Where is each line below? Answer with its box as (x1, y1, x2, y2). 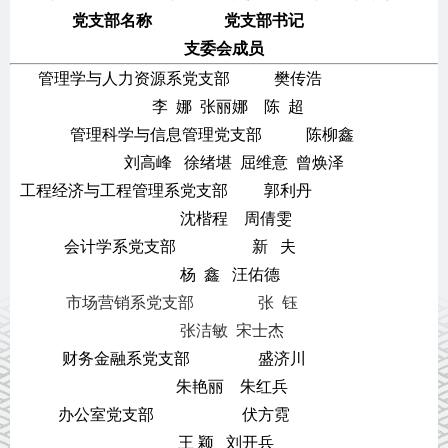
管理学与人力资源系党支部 (10, 69, 274, 87)
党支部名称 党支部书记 (12, 11, 436, 29)
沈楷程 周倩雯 (156, 209, 292, 227)
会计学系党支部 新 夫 (12, 237, 436, 255)
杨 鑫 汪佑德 (168, 265, 280, 283)
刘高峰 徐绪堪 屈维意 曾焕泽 (104, 153, 344, 171)
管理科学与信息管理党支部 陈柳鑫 (10, 125, 438, 143)
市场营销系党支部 (14, 293, 258, 311)
